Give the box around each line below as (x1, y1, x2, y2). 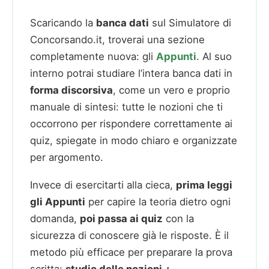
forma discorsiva (30, 83, 113, 96)
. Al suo (196, 50, 232, 62)
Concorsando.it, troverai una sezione (30, 33, 205, 46)
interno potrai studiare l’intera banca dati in (30, 67, 232, 79)
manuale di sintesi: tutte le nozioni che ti (30, 100, 223, 113)
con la (163, 212, 194, 225)
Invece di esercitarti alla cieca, (30, 178, 176, 191)
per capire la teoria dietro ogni (85, 195, 231, 208)
